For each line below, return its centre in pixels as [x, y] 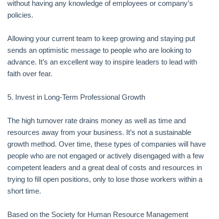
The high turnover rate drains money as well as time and [97, 120]
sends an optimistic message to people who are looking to [99, 50]
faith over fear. [30, 74]
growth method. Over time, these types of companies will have [107, 144]
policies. [20, 15]
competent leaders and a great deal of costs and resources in [105, 167]
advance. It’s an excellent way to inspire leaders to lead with [102, 62]
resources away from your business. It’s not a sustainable [99, 132]
